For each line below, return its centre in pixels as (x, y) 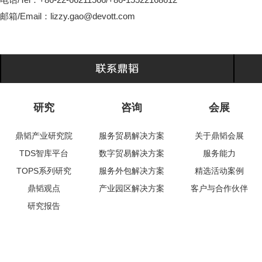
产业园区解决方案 (132, 188)
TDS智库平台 (44, 153)
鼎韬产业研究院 (44, 136)
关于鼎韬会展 (219, 136)
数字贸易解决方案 (132, 153)
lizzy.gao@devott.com (93, 16)
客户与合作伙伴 (219, 188)
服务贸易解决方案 (132, 136)
